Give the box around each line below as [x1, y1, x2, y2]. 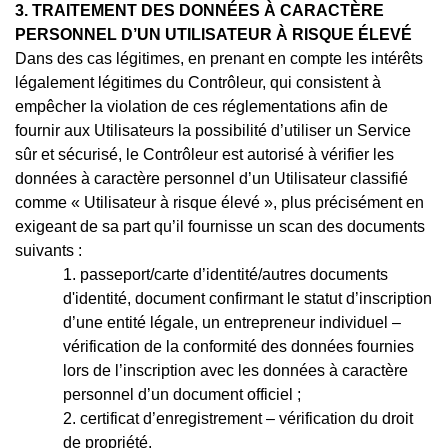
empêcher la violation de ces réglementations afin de [15, 97, 388, 115]
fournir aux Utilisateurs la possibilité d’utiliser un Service [15, 121, 411, 139]
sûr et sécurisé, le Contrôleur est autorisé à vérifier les [15, 145, 394, 163]
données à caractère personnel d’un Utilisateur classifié [15, 169, 408, 187]
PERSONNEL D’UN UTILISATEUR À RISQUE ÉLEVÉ [15, 25, 412, 43]
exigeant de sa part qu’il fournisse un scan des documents [15, 217, 425, 235]
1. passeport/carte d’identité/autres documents [63, 265, 388, 283]
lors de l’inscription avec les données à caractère [63, 361, 408, 379]
